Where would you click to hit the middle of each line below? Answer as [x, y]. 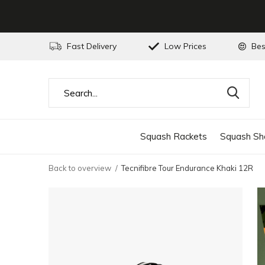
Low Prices [184, 46]
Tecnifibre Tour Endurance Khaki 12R [187, 168]
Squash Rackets [174, 136]
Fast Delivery [91, 46]
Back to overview [80, 168]
